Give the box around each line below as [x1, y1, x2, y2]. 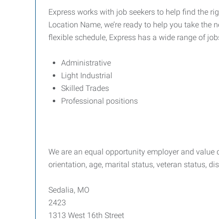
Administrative [61, 58, 111, 67]
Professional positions [61, 96, 138, 106]
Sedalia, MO [48, 185, 89, 195]
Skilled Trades [61, 84, 109, 93]
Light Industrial [61, 71, 112, 80]
